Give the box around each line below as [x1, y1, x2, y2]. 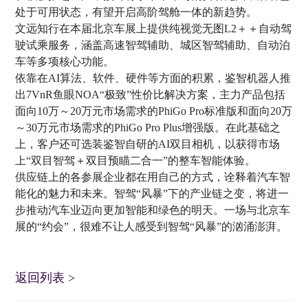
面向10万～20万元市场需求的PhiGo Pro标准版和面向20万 [15, 104, 293, 117]
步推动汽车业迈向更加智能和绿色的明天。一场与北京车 [15, 203, 291, 216]
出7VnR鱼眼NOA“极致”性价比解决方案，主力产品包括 [15, 88, 286, 100]
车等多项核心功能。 [15, 55, 115, 67]
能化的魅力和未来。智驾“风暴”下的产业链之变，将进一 [15, 187, 289, 199]
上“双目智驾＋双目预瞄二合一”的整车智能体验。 [15, 154, 256, 166]
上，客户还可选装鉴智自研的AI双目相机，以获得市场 [15, 137, 280, 150]
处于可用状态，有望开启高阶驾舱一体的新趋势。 [15, 5, 258, 18]
